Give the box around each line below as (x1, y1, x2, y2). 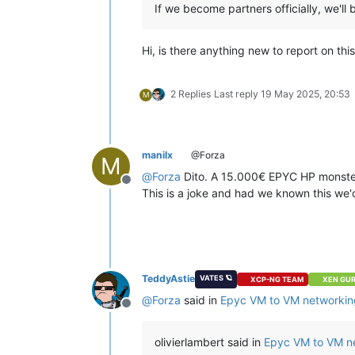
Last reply (214, 87, 261, 100)
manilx (142, 148, 173, 161)
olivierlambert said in (155, 335, 264, 349)
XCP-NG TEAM (250, 274, 304, 284)
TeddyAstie (142, 273, 195, 285)
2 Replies (170, 87, 211, 100)
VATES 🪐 (199, 273, 232, 283)
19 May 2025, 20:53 (261, 87, 350, 100)
